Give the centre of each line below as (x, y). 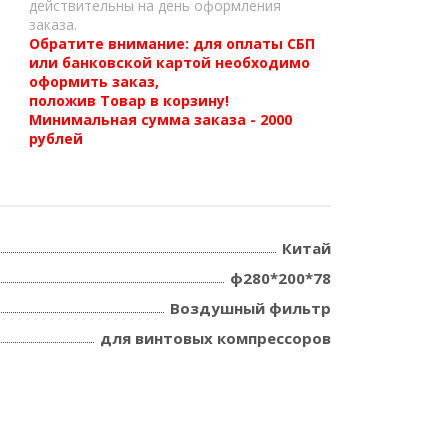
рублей (56, 138)
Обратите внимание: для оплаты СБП (172, 43)
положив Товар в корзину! (129, 100)
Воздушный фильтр (250, 308)
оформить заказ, (94, 81)
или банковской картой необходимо (170, 62)
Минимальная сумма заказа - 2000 (161, 119)
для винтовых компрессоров (215, 338)
